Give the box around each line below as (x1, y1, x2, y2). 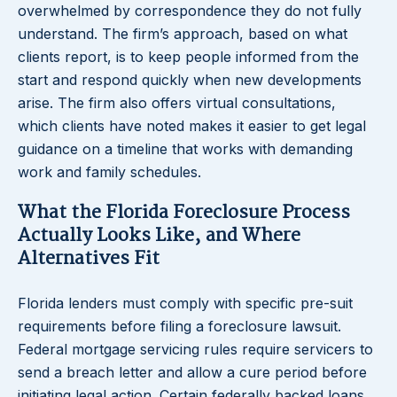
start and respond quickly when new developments (18, 71, 362, 90)
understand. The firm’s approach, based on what (18, 25, 347, 43)
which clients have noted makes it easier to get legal (18, 117, 366, 136)
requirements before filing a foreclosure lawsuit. (18, 317, 341, 336)
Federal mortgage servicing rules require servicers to (18, 340, 373, 359)
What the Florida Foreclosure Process (18, 198, 350, 229)
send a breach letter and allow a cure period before (18, 363, 367, 382)
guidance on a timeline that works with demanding (18, 140, 353, 159)
